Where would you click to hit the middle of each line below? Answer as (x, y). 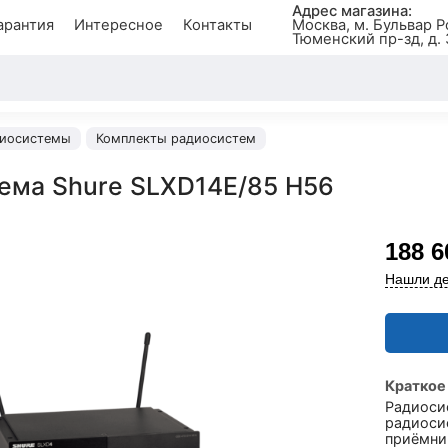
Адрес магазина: (351, 11)
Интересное (118, 25)
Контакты (217, 25)
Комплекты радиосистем (176, 138)
